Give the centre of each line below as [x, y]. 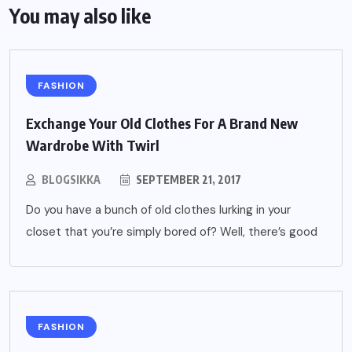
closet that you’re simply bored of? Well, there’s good [172, 232]
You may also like [80, 16]
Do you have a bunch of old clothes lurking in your [158, 210]
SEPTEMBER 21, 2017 [187, 180]
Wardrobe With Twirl [93, 145]
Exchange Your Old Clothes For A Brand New [162, 123]
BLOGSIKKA [71, 180]
